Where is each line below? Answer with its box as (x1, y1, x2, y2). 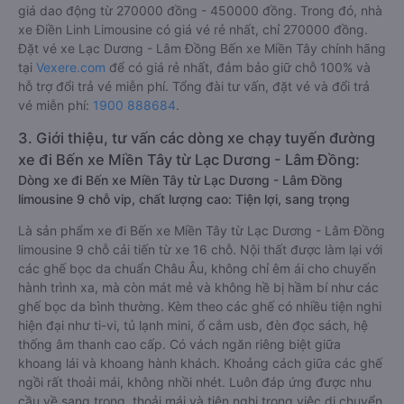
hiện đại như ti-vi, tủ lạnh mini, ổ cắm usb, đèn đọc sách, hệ (18, 317, 368, 333)
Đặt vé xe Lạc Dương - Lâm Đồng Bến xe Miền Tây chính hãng (18, 41, 386, 56)
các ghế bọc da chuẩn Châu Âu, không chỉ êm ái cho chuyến (18, 261, 376, 276)
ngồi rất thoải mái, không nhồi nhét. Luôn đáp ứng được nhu (18, 374, 372, 390)
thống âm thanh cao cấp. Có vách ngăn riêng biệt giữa (18, 336, 341, 352)
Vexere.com (36, 60, 106, 75)
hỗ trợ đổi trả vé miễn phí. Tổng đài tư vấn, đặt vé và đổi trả (18, 78, 370, 94)
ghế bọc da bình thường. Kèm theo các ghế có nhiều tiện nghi (18, 298, 381, 314)
